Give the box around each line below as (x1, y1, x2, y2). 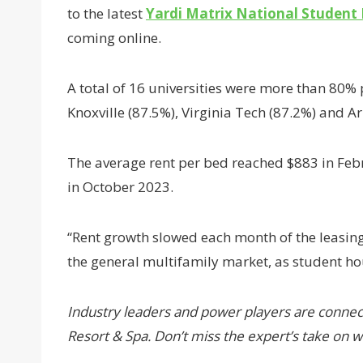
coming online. (67, 28, 161, 48)
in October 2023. (67, 177, 173, 197)
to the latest (67, 4, 146, 23)
